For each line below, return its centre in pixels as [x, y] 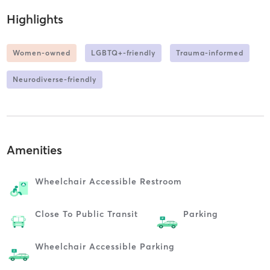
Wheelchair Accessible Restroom [108, 182]
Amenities [34, 150]
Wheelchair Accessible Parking [105, 247]
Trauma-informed [209, 52]
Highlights [35, 19]
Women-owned [41, 52]
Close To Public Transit [86, 214]
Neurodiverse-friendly [54, 79]
